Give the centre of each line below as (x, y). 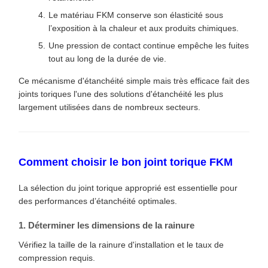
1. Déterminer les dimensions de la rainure (106, 225)
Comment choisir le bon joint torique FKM (126, 162)
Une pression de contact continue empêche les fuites (149, 45)
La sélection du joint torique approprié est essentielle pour (128, 188)
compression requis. (57, 258)
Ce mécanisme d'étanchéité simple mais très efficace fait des (134, 80)
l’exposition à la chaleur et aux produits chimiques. (144, 28)
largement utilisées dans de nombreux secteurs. (109, 107)
